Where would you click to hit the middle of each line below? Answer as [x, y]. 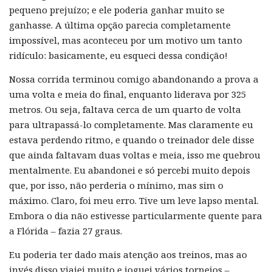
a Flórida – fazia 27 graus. [66, 230]
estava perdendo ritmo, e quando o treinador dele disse [132, 139]
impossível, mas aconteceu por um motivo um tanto [126, 40]
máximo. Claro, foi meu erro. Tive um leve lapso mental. [134, 200]
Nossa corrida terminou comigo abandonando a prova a [134, 79]
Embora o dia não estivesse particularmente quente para [136, 215]
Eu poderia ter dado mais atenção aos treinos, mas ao [128, 254]
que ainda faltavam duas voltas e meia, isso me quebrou [135, 155]
